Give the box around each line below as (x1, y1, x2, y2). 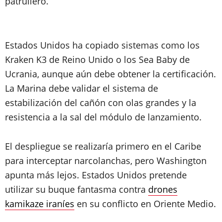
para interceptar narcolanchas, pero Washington (5, 155, 207, 166)
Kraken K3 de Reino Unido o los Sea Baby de (5, 54, 190, 65)
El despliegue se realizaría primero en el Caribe (5, 140, 201, 152)
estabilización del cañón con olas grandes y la (5, 97, 196, 109)
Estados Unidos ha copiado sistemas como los (5, 39, 200, 51)
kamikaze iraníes (5, 198, 74, 210)
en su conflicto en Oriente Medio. (74, 198, 216, 210)
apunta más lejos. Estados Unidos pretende (5, 169, 187, 181)
